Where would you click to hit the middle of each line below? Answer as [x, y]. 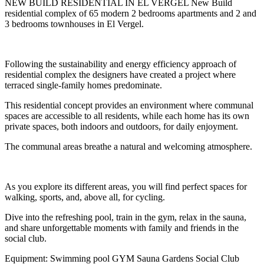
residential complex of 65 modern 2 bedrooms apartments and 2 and [131, 13]
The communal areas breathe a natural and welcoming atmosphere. [128, 146]
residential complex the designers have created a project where [120, 74]
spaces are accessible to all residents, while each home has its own [127, 115]
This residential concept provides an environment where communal [129, 105]
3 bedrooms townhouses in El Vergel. [74, 24]
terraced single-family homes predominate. [83, 85]
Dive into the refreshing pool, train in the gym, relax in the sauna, [126, 217]
